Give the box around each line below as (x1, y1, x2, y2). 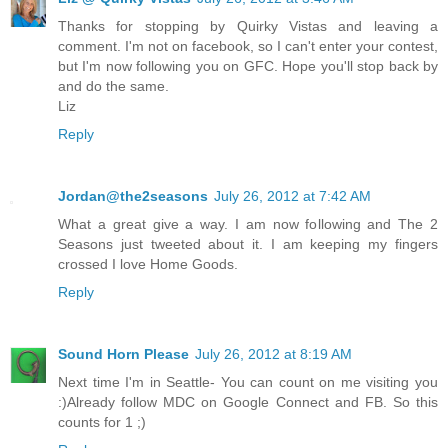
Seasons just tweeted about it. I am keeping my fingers (58, 235, 438, 252)
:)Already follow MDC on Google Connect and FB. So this (58, 393, 438, 410)
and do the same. (58, 77, 169, 94)
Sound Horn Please (58, 345, 189, 362)
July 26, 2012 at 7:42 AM (214, 187, 371, 204)
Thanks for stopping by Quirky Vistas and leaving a (58, 17, 438, 34)
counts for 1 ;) (58, 413, 146, 430)
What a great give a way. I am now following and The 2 (58, 215, 438, 232)
